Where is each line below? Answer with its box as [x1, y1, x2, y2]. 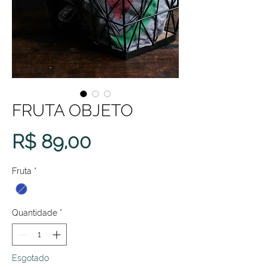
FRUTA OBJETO [12, 100, 133, 120]
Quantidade [12, 207, 57, 218]
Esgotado [12, 253, 49, 263]
